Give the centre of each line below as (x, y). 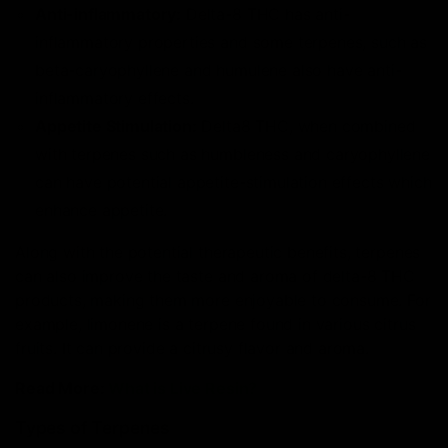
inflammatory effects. (114, 98)
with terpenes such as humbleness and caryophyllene (232, 154)
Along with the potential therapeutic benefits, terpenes (218, 252)
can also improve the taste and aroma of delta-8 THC (215, 276)
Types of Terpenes (93, 428)
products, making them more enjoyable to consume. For (223, 300)
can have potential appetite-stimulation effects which (233, 182)
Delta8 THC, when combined (306, 126)
